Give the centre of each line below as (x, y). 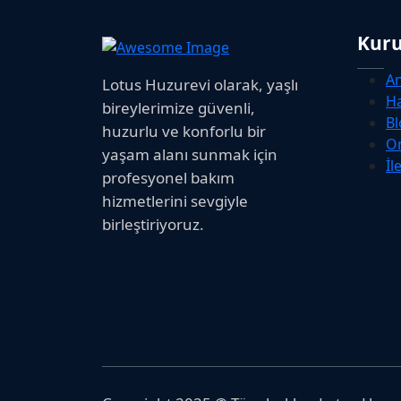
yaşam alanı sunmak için (190, 155)
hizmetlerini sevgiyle (175, 201)
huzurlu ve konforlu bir (184, 132)
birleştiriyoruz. (153, 225)
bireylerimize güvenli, (179, 108)
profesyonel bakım (168, 178)
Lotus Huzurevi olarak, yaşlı (200, 85)
